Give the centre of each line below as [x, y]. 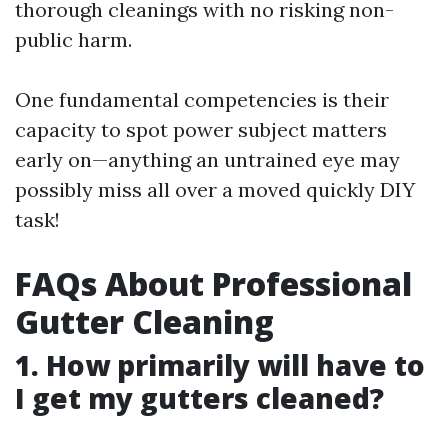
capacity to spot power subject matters [201, 129]
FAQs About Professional [213, 283]
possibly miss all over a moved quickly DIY [215, 189]
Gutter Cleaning [144, 321]
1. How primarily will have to [220, 365]
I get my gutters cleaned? [199, 398]
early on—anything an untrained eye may [207, 159]
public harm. [73, 39]
